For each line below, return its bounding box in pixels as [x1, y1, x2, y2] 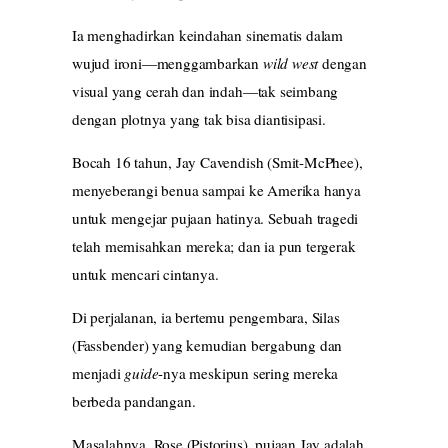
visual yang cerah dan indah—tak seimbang [72, 80, 339, 101]
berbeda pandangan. [72, 391, 196, 411]
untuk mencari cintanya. [72, 263, 219, 284]
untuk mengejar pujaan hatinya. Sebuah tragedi [72, 207, 359, 228]
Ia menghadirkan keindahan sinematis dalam [72, 24, 343, 45]
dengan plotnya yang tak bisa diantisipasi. [72, 108, 326, 129]
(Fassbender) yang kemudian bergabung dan [72, 335, 343, 355]
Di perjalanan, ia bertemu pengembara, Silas [72, 307, 340, 327]
